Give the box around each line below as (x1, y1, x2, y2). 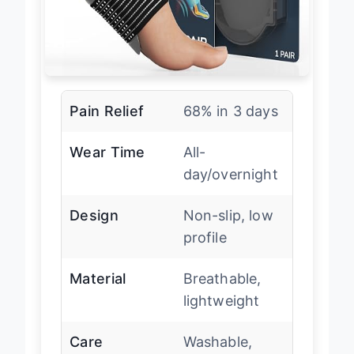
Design (70, 206, 119, 224)
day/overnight (183, 165, 278, 183)
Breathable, (183, 269, 262, 287)
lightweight (183, 292, 260, 309)
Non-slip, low (183, 206, 273, 224)
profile (183, 228, 227, 246)
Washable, (183, 333, 253, 350)
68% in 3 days (183, 102, 278, 119)
